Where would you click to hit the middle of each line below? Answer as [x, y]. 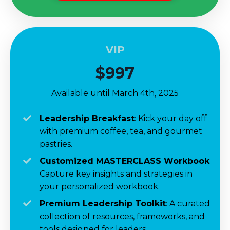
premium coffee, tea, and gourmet [131, 131]
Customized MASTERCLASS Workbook [124, 161]
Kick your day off [172, 118]
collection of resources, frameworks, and [122, 216]
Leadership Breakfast [87, 118]
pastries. [56, 144]
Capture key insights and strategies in [116, 174]
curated [193, 203]
